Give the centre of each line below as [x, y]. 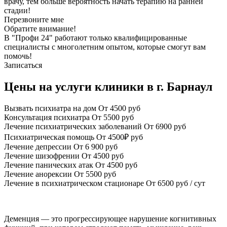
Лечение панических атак [49, 165]
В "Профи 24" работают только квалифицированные [96, 37]
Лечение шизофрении [42, 156]
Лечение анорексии [38, 174]
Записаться [23, 65]
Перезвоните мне [34, 19]
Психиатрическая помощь [49, 137]
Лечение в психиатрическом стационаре [74, 183]
